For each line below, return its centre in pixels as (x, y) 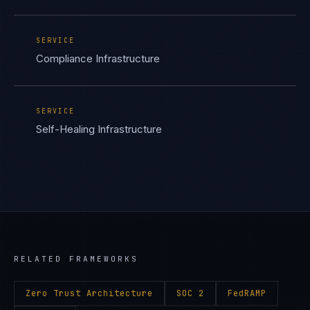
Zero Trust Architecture (89, 293)
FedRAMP (247, 293)
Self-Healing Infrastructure (99, 129)
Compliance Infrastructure (98, 58)
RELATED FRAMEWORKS (76, 259)
